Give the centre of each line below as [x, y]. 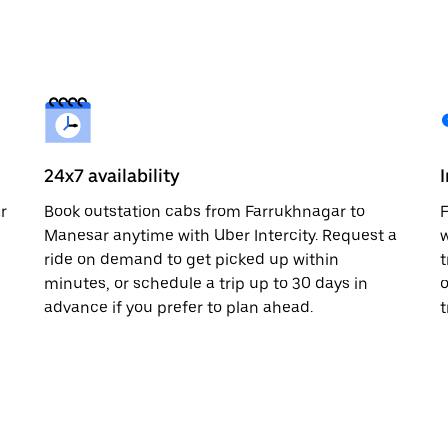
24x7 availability [112, 175]
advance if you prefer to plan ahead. [178, 307]
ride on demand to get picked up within [191, 259]
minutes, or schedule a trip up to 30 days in [206, 283]
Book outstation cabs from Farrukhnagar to [204, 211]
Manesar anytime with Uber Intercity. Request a [220, 235]
